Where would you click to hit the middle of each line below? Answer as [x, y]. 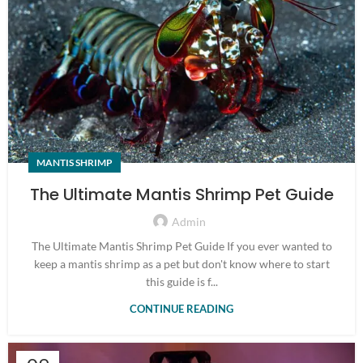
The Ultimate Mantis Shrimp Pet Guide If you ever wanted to [181, 246]
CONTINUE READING [181, 308]
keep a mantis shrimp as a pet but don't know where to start [181, 263]
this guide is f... [181, 281]
